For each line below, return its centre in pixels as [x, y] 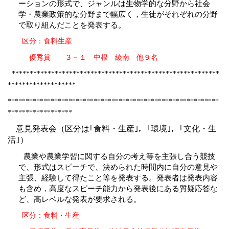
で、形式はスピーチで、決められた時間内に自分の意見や [118, 167]
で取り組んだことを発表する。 [72, 25]
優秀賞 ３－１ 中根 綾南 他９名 [86, 58]
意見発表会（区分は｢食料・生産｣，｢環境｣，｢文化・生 [116, 129]
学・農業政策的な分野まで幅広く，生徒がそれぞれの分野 [118, 14]
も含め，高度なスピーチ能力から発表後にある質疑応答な [118, 189]
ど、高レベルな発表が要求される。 [79, 199]
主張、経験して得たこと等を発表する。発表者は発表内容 [118, 178]
